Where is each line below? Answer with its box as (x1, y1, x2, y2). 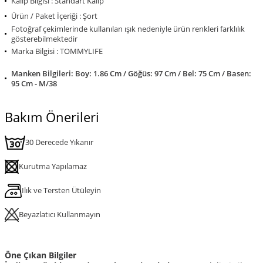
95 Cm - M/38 (11, 77, 57, 89)
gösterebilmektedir (11, 33, 77, 44)
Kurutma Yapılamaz (19, 161, 87, 172)
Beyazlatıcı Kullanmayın (19, 209, 100, 220)
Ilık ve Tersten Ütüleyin (22, 185, 102, 196)
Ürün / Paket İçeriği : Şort (11, 11, 97, 22)
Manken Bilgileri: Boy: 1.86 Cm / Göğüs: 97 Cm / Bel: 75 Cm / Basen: (11, 68, 251, 79)
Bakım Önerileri (5, 107, 99, 126)
